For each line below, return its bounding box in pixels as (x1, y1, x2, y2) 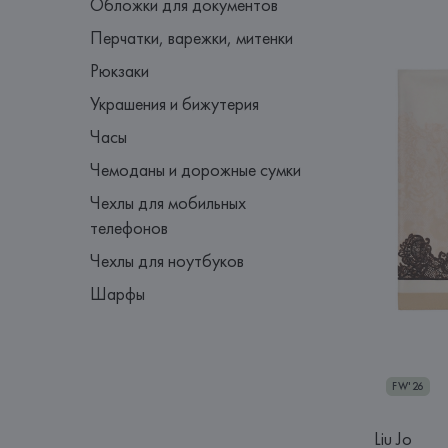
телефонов (90, 216, 169, 239)
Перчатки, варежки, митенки (90, 26, 294, 49)
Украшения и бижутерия (90, 92, 260, 115)
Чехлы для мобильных (90, 191, 247, 214)
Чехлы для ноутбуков (90, 249, 245, 272)
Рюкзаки (90, 59, 150, 82)
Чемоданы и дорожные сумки (90, 158, 302, 181)
